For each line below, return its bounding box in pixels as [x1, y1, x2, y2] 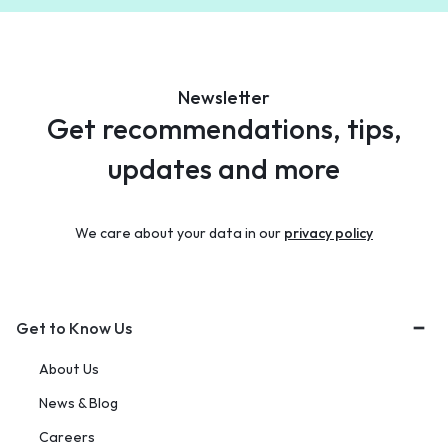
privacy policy [284, 224, 373, 242]
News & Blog [39, 394, 118, 412]
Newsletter [178, 86, 270, 109]
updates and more [108, 151, 340, 186]
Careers [39, 428, 95, 446]
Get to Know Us [16, 318, 132, 338]
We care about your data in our [75, 224, 284, 242]
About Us [39, 360, 99, 378]
